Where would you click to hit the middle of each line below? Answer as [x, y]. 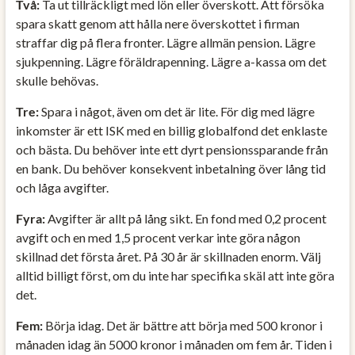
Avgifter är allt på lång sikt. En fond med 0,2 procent [185, 218]
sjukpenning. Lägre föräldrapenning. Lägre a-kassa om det [171, 61]
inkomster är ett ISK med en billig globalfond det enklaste [171, 130]
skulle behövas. [57, 80]
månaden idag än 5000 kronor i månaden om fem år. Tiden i [174, 344]
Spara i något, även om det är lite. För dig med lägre [176, 111]
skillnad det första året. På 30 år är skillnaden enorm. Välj [168, 256]
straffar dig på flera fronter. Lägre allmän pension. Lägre [165, 42]
